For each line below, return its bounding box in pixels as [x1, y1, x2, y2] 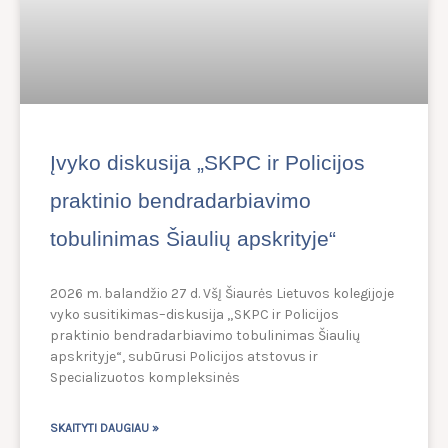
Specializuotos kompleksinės [50, 369, 240, 387]
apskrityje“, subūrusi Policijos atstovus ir [50, 348, 318, 366]
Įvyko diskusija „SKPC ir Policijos [50, 151, 365, 175]
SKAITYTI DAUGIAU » [50, 421, 159, 436]
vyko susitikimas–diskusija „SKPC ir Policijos [50, 306, 339, 324]
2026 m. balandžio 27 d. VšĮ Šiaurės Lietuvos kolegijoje [50, 285, 394, 303]
